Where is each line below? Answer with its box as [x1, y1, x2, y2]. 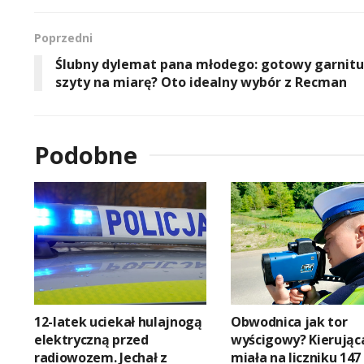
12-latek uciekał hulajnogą [34, 313, 202, 331]
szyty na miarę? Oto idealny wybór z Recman [55, 72, 347, 91]
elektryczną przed [34, 331, 149, 349]
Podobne [34, 138, 137, 171]
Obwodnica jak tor [230, 313, 348, 331]
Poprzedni [34, 29, 93, 45]
